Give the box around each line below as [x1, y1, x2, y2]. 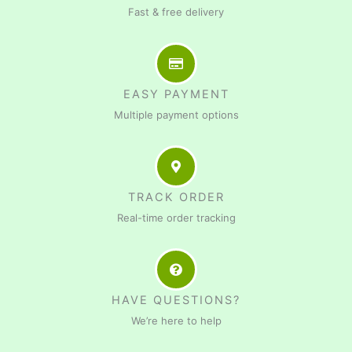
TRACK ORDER [127, 189, 225, 204]
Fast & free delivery [128, 5, 224, 18]
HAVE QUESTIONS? [112, 292, 240, 307]
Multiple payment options [113, 108, 239, 121]
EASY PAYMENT [123, 86, 229, 101]
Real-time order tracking [116, 211, 236, 224]
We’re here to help [130, 313, 222, 327]
